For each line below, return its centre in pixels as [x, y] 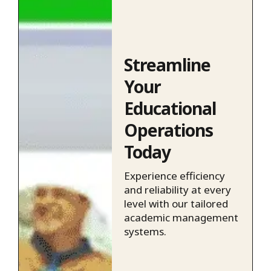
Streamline [168, 64]
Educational [170, 108]
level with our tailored [176, 203]
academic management [181, 217]
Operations [169, 130]
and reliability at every [178, 189]
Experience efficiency [175, 175]
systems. [145, 231]
